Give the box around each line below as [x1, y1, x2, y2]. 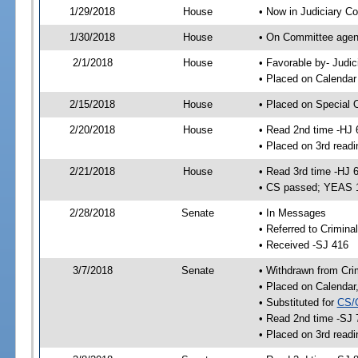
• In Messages [258, 207, 326, 220]
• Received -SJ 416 [258, 239, 348, 252]
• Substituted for [258, 296, 337, 309]
